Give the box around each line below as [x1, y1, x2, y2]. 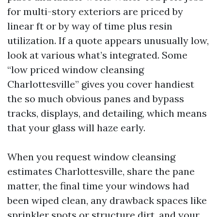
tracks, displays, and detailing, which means [7, 107, 207, 119]
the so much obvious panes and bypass [7, 92, 184, 105]
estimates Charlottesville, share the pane [7, 165, 195, 177]
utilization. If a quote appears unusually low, [7, 34, 209, 46]
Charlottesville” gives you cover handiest [7, 77, 194, 90]
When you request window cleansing [7, 150, 175, 163]
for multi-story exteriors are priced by [7, 5, 183, 17]
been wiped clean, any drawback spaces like [7, 194, 207, 206]
